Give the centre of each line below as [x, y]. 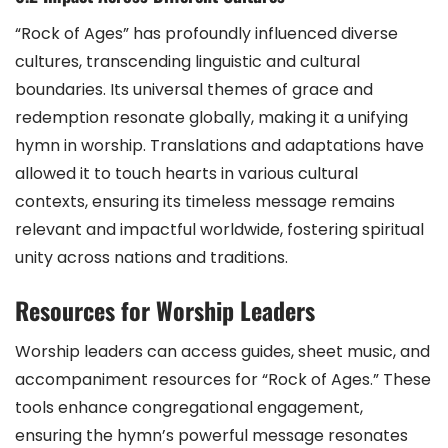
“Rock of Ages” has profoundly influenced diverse [206, 33]
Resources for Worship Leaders [165, 309]
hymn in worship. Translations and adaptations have [219, 145]
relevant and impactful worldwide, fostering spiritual [219, 229]
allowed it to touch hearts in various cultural [186, 173]
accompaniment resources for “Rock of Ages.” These [223, 379]
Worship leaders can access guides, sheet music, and [222, 351]
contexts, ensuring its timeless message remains [205, 201]
